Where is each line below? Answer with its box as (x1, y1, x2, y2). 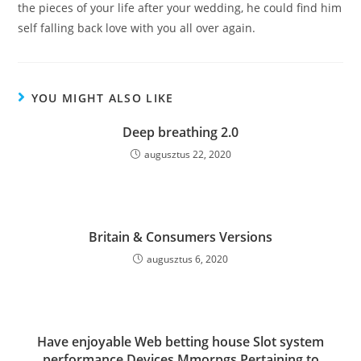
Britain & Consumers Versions (89, 227, 272, 246)
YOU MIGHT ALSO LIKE (31, 89, 174, 106)
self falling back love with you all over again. (18, 19, 256, 35)
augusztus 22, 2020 (143, 147, 231, 161)
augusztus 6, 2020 (147, 251, 228, 266)
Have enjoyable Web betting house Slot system (37, 332, 324, 351)
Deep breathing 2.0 (122, 122, 239, 141)
